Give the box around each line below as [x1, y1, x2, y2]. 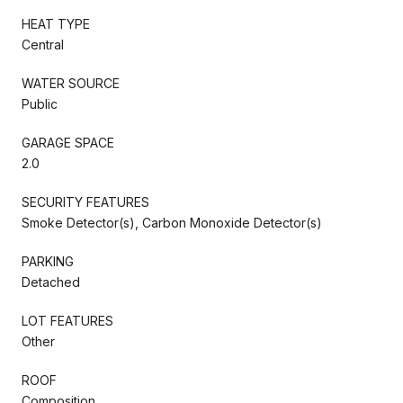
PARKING [22, 253, 74, 269]
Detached [22, 273, 80, 290]
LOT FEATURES [22, 312, 113, 328]
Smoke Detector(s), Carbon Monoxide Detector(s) [22, 214, 322, 230]
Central [22, 36, 64, 52]
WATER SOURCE [22, 75, 120, 91]
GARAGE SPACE [22, 134, 114, 150]
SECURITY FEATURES [22, 193, 149, 210]
